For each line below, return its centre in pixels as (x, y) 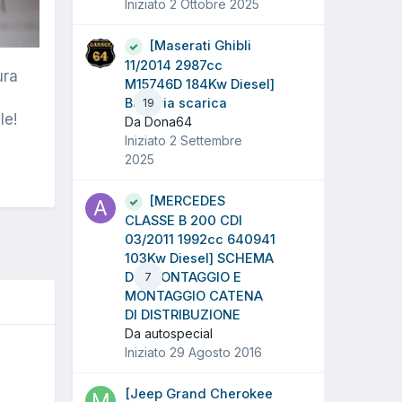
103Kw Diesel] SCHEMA (199, 259)
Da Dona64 (158, 122)
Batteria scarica (176, 104)
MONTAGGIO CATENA (194, 297)
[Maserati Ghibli (200, 46)
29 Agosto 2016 (216, 353)
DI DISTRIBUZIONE (183, 315)
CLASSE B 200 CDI (184, 221)
